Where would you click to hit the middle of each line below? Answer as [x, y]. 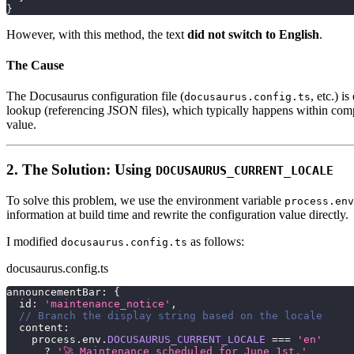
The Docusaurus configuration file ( [95, 96]
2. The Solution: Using [81, 170]
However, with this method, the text [97, 34]
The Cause [35, 66]
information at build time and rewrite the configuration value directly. [177, 214]
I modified [34, 241]
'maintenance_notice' [107, 303]
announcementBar [54, 292]
